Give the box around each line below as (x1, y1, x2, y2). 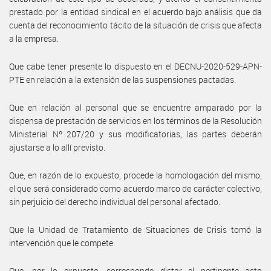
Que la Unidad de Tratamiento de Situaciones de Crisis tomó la (9, 223, 262, 235)
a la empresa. (9, 32, 59, 44)
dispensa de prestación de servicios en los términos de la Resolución (9, 114, 262, 126)
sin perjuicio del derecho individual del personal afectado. (9, 195, 220, 207)
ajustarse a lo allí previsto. (9, 141, 105, 153)
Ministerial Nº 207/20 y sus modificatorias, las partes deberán (9, 128, 262, 140)
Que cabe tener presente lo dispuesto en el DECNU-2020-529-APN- (9, 60, 262, 72)
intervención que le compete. (9, 237, 115, 249)
